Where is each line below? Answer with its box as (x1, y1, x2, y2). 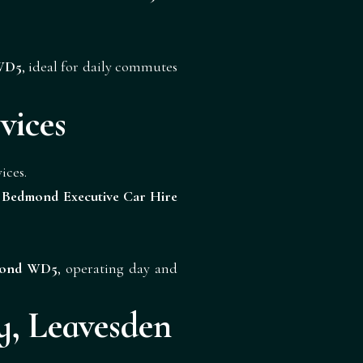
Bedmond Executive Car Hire (2, 186, 178, 205)
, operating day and (57, 258, 178, 277)
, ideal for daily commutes (21, 57, 178, 75)
